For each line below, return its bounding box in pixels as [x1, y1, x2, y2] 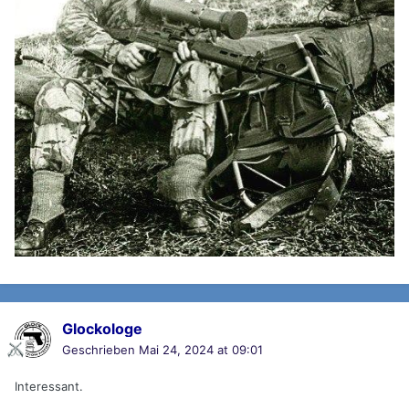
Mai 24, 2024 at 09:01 [139, 342, 263, 358]
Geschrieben [62, 342, 139, 358]
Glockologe [62, 320, 142, 339]
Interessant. [15, 379, 83, 394]
